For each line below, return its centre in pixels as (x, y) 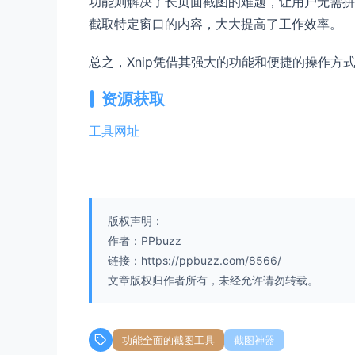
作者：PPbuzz (145, 240)
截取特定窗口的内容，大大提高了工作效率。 (216, 24)
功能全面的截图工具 (168, 340)
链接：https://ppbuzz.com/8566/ (195, 260)
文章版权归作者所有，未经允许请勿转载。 (213, 280)
